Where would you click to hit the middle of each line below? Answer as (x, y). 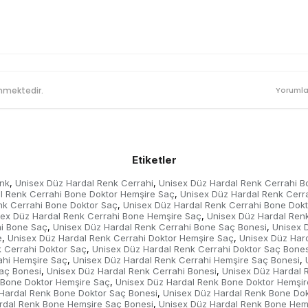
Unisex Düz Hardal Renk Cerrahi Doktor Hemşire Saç (121, 238)
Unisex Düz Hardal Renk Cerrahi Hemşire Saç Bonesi (186, 260)
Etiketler (154, 160)
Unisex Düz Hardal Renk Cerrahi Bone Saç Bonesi (159, 227)
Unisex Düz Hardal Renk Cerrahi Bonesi (132, 271)
